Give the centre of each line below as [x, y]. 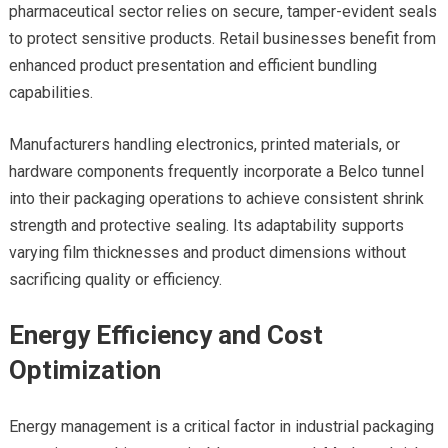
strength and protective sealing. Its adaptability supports [206, 226]
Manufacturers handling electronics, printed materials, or [204, 145]
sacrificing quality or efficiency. [115, 280]
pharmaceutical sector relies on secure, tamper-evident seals [222, 12]
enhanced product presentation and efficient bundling [192, 66]
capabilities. [50, 93]
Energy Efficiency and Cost [165, 335]
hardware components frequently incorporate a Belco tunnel [216, 172]
